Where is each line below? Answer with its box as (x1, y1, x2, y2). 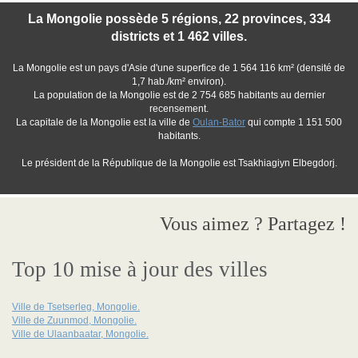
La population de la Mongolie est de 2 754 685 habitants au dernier (33, 89, 325, 101)
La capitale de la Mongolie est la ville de (16, 117, 193, 128)
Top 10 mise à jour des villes (12, 257, 268, 281)
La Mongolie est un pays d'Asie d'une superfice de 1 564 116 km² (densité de (13, 62, 345, 74)
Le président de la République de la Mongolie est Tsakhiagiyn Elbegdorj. (21, 157, 337, 169)
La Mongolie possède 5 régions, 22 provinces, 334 (27, 12, 331, 26)
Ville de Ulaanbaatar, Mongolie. (12, 328, 149, 340)
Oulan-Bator (193, 117, 245, 128)
